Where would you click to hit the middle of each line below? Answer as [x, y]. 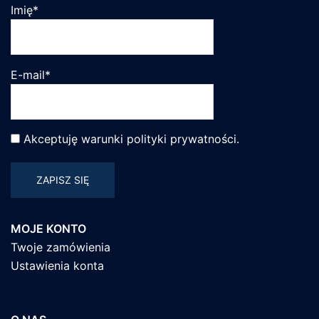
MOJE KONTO [48, 229]
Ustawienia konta [57, 266]
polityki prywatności [182, 139]
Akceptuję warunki [73, 139]
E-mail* [31, 74]
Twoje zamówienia [61, 247]
